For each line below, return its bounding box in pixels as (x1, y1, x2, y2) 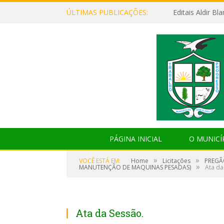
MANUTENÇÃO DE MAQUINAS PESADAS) (79, 163, 191, 171)
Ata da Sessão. (75, 206, 143, 219)
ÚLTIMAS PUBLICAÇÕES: (66, 7, 148, 17)
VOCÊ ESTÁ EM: (79, 156, 120, 165)
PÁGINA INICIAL (109, 134, 162, 143)
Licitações (162, 156, 190, 165)
